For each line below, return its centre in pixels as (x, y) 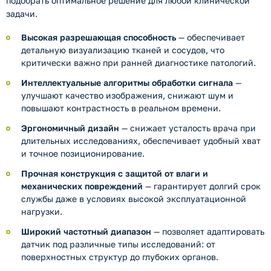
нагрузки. (42, 212)
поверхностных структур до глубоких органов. (120, 256)
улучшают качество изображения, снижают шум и (127, 96)
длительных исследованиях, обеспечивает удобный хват (141, 141)
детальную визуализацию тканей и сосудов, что (123, 50)
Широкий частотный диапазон (86, 231)
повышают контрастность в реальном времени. (121, 108)
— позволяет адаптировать (208, 231)
